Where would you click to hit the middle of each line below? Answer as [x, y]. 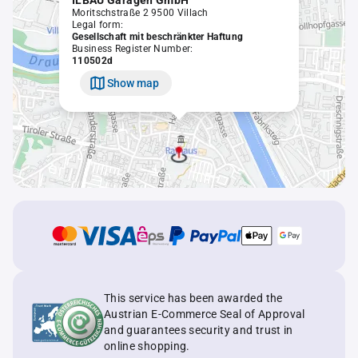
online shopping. [147, 346]
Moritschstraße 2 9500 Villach [140, 13]
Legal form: [98, 25]
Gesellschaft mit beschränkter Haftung [158, 37]
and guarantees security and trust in [199, 330]
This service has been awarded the [193, 298]
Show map [133, 83]
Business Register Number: [133, 49]
